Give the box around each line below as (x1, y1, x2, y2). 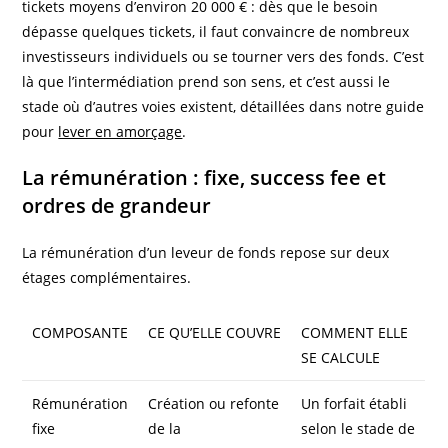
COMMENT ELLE (301, 323, 409, 343)
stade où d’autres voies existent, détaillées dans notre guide (22, 97, 425, 117)
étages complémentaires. (22, 268, 192, 288)
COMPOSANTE (32, 323, 129, 343)
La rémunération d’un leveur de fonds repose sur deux (22, 243, 390, 263)
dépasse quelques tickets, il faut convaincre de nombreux (22, 22, 410, 42)
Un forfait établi (301, 394, 408, 414)
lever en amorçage (58, 122, 183, 142)
